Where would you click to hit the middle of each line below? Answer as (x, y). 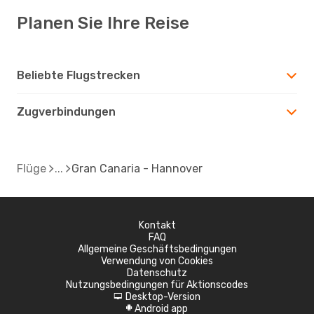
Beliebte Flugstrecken (78, 75)
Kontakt (157, 225)
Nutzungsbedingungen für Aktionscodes (157, 285)
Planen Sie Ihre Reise (103, 23)
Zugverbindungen (66, 111)
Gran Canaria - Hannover (137, 168)
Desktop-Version (163, 296)
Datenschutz (157, 273)
